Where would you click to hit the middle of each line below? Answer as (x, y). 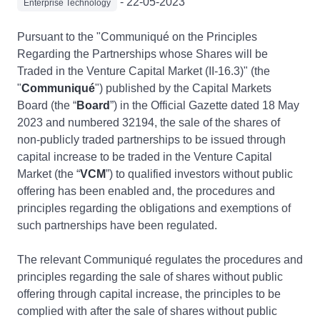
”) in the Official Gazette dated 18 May (205, 105)
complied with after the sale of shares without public (147, 311)
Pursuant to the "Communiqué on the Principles (137, 37)
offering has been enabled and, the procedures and (146, 191)
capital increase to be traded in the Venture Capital (145, 157)
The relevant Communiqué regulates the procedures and (160, 260)
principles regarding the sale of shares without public (150, 277)
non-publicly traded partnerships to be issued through (151, 140)
